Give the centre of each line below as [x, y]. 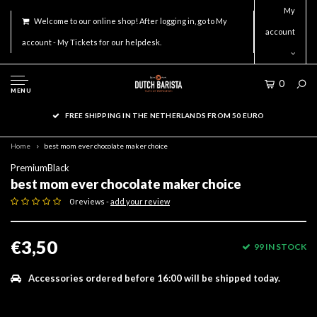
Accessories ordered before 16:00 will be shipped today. [154, 278]
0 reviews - [90, 202]
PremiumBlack [40, 168]
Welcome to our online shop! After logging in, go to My [131, 21]
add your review [140, 202]
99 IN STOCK [280, 247]
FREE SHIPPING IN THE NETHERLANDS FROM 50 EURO [165, 115]
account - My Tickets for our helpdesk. [92, 42]
